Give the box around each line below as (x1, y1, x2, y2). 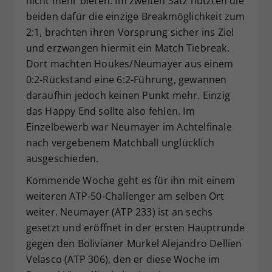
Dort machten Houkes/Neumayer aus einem (25, 56, 234, 70)
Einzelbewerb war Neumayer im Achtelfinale (25, 120, 232, 134)
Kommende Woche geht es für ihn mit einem (25, 173, 236, 187)
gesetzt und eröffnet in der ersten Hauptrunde (25, 220, 245, 234)
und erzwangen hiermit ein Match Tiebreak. (25, 41, 229, 55)
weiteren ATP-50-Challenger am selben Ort (25, 189, 225, 203)
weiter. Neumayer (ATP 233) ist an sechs (25, 205, 213, 219)
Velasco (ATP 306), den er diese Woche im (25, 252, 220, 266)
